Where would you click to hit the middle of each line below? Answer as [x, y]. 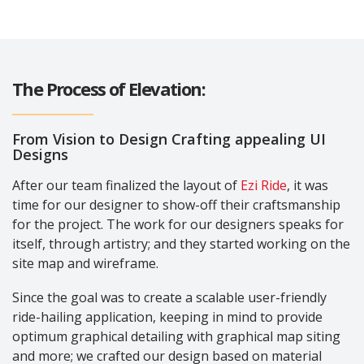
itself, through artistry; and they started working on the [181, 243]
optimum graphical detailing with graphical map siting [176, 336]
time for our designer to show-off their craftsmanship [176, 204]
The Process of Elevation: [108, 88]
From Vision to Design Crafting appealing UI [169, 139]
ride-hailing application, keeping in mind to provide [167, 316]
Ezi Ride [264, 185]
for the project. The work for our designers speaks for [178, 224]
